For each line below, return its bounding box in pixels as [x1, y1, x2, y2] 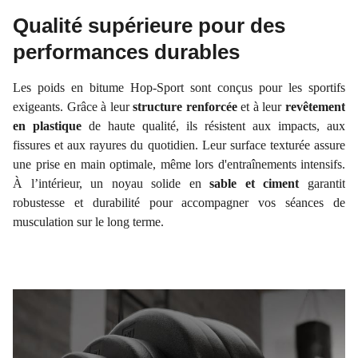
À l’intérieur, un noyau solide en [13, 177, 210, 191]
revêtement [285, 100, 346, 114]
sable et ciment [209, 177, 308, 191]
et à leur [237, 100, 286, 114]
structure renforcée [133, 100, 237, 114]
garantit [308, 177, 346, 191]
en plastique [13, 119, 82, 133]
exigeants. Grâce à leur [13, 100, 133, 114]
